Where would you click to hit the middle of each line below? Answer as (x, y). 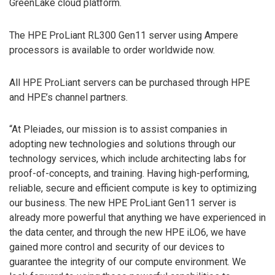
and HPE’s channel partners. (68, 97)
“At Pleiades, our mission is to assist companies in (118, 130)
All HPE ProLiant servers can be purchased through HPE (130, 82)
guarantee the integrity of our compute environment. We (128, 262)
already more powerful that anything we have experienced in (137, 218)
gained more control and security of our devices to (117, 247)
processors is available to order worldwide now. (112, 50)
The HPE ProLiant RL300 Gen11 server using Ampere (124, 35)
